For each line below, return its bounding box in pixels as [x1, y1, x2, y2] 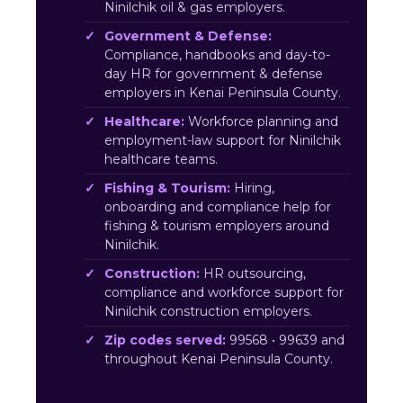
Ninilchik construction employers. [104, 303, 312, 320]
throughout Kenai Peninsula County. [104, 351, 333, 368]
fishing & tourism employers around [104, 218, 329, 235]
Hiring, [230, 180, 274, 197]
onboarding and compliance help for [104, 199, 331, 216]
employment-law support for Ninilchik [104, 132, 341, 149]
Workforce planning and [184, 113, 338, 130]
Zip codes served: [104, 332, 226, 349]
